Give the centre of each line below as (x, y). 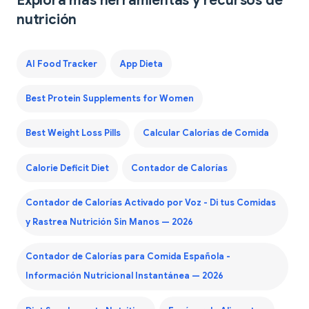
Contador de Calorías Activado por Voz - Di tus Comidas (150, 203)
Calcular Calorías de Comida (206, 133)
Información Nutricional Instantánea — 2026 (124, 276)
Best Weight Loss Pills (73, 133)
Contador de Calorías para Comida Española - (128, 257)
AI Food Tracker (61, 64)
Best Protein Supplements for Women (109, 98)
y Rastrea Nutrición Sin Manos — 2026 (109, 222)
